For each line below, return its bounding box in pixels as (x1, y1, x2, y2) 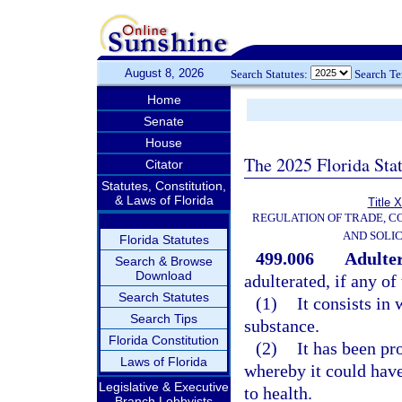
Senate (144, 114, 184, 128)
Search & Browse (115, 254, 213, 268)
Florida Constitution (109, 333, 219, 347)
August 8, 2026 (124, 66, 204, 80)
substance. (244, 316, 319, 336)
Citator (144, 157, 183, 171)
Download (135, 268, 192, 283)
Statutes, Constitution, (101, 179, 226, 193)
